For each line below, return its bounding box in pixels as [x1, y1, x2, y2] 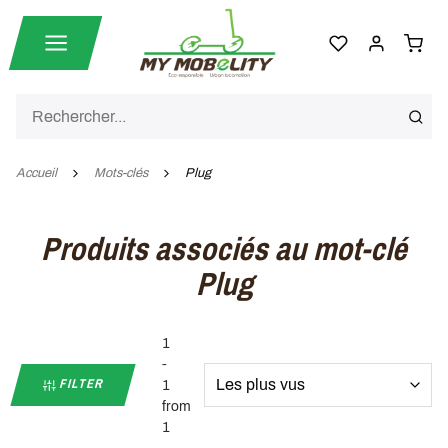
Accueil [16, 165, 57, 180]
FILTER [53, 375, 107, 393]
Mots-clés [93, 165, 148, 180]
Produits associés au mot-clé [41, 226, 407, 270]
